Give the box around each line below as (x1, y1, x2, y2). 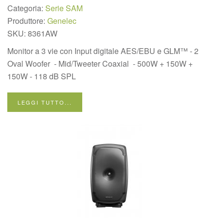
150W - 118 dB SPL (7, 71, 76, 82)
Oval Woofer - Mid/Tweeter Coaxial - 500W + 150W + (7, 58, 193, 69)
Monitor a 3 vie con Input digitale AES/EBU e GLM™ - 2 (7, 45, 199, 56)
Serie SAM (45, 2, 83, 14)
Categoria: (7, 2, 45, 14)
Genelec (47, 15, 76, 26)
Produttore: (7, 15, 47, 26)
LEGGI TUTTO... (18, 98, 72, 106)
